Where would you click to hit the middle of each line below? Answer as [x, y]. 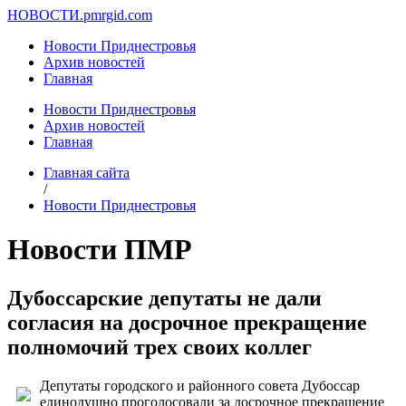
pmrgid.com [118, 15]
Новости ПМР [100, 250]
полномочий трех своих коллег [159, 347]
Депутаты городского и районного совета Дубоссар [200, 385]
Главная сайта [87, 173]
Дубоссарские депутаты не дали [164, 298]
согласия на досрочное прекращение [187, 322]
